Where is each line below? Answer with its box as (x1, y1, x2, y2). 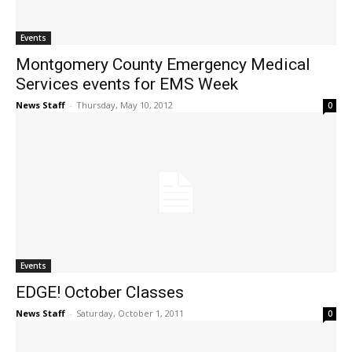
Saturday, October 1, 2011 (76, 307, 184, 320)
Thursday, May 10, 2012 (76, 99, 173, 112)
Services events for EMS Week (16, 75, 238, 94)
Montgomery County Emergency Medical (16, 55, 310, 75)
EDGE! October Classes (16, 283, 184, 302)
